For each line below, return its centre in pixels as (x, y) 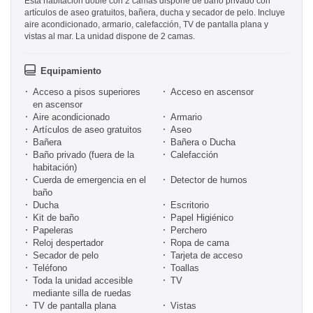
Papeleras (53, 231)
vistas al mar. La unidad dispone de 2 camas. (110, 37)
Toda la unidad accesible (83, 281)
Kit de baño (56, 218)
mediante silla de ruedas (82, 293)
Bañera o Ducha (203, 143)
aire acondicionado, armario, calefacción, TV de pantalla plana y (146, 25)
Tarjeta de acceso (206, 256)
